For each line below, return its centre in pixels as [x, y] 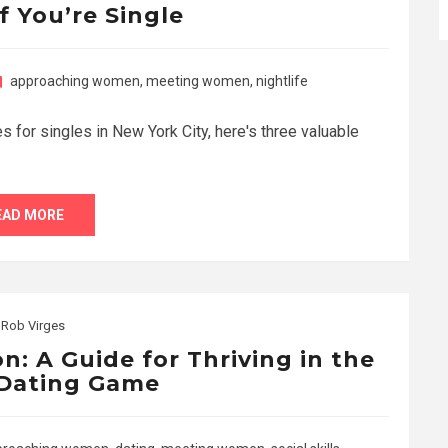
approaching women [75, 80]
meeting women [198, 80]
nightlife [282, 80]
